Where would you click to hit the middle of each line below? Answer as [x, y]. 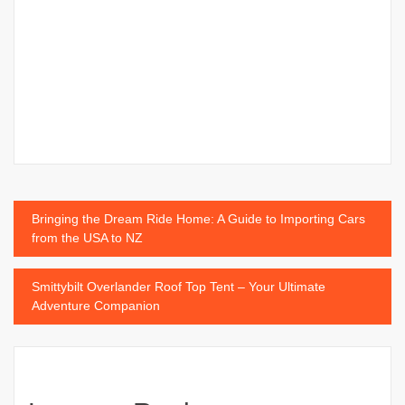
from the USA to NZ [87, 237]
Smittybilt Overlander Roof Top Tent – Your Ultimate [179, 286]
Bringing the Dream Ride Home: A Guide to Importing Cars [198, 218]
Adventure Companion [96, 305]
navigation [79, 264]
